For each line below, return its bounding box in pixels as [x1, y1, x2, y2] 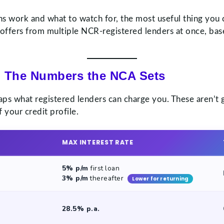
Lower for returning [132, 174, 189, 182]
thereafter [88, 173, 124, 183]
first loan [88, 163, 120, 173]
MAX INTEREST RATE [61, 137, 133, 146]
